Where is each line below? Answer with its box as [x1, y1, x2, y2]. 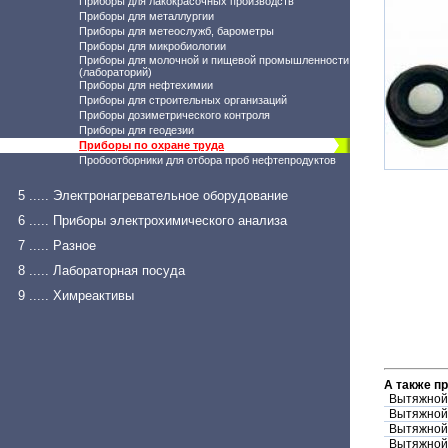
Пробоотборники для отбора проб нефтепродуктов [79, 154, 336, 166]
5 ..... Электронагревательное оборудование [18, 188, 288, 203]
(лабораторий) [79, 66, 152, 78]
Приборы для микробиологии [79, 40, 226, 52]
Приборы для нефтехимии [79, 79, 213, 91]
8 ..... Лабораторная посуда [18, 263, 185, 278]
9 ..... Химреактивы [18, 288, 134, 303]
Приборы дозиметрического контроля [79, 109, 270, 121]
